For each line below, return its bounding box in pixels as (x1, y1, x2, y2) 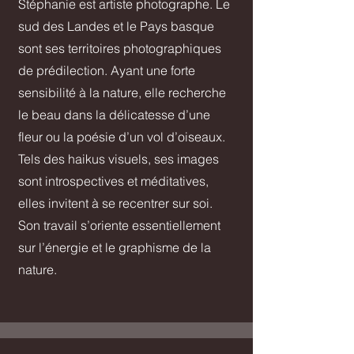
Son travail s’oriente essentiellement (18, 217, 220, 234)
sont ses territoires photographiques (18, 40, 221, 57)
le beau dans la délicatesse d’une (18, 107, 210, 123)
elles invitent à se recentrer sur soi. (18, 195, 213, 212)
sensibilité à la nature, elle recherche (18, 85, 226, 101)
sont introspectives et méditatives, (18, 173, 209, 190)
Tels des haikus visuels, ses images (18, 151, 219, 168)
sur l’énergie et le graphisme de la (18, 239, 211, 256)
